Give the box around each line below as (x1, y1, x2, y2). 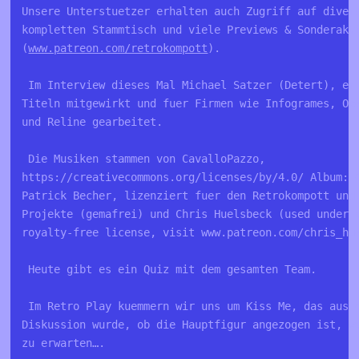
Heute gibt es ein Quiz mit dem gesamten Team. (22, 262, 317, 276)
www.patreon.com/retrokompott (28, 41, 208, 54)
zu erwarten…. (22, 336, 106, 349)
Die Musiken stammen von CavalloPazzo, (22, 151, 272, 165)
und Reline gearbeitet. (22, 115, 163, 128)
